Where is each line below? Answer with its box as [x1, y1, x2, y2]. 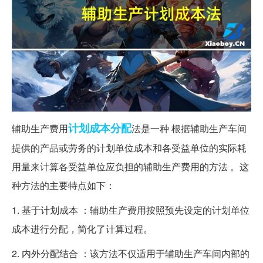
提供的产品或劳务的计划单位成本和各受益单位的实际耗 [12, 140, 247, 154]
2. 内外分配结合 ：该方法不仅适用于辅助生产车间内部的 [12, 246, 249, 260]
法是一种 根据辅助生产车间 [131, 121, 247, 135]
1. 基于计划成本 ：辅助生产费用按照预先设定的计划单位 [12, 203, 249, 217]
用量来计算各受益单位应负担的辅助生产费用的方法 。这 [12, 159, 249, 173]
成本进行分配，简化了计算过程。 [12, 221, 153, 235]
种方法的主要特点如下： [12, 178, 115, 192]
